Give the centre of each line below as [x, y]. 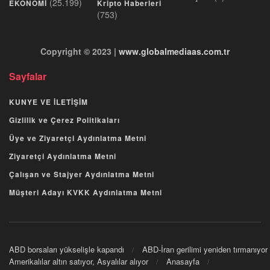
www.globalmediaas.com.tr [174, 51]
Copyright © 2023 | [80, 51]
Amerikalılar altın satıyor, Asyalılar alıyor [79, 262]
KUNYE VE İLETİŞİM [49, 102]
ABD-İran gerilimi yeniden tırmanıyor [205, 250]
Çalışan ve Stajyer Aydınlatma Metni [82, 174]
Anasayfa [183, 262]
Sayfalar [28, 76]
